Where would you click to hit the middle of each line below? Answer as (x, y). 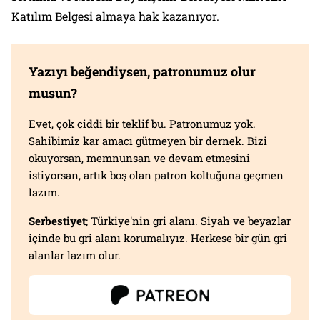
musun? (53, 92)
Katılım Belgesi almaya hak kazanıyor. (115, 16)
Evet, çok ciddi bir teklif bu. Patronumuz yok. (142, 123)
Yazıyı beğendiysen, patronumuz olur (142, 71)
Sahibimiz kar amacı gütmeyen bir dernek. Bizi (148, 140)
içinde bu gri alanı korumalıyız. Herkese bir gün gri (158, 237)
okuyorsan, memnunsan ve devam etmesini (139, 157)
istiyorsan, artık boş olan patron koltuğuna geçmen (156, 175)
